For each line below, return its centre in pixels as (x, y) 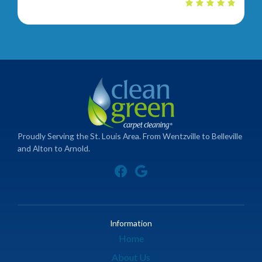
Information (131, 223)
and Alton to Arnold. (54, 148)
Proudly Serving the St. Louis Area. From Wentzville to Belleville (130, 136)
